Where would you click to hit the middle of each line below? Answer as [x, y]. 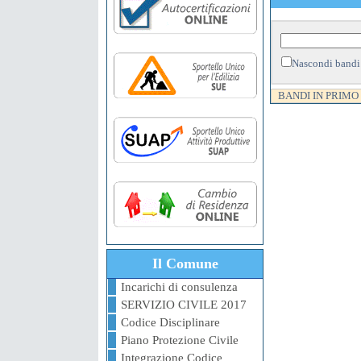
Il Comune [185, 263]
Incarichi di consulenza [179, 287]
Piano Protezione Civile [180, 340]
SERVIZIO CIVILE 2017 [184, 305]
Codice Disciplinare [170, 322]
